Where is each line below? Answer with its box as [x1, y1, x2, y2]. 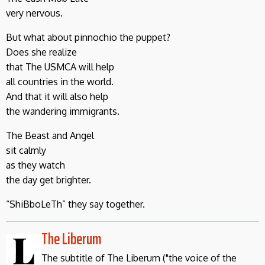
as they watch [6, 159, 65, 171]
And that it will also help [6, 90, 108, 102]
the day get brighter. [6, 173, 91, 186]
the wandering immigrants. [6, 105, 119, 117]
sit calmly [6, 144, 46, 156]
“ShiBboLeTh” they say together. [6, 198, 145, 210]
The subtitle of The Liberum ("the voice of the [41, 251, 237, 264]
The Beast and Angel [6, 129, 94, 141]
